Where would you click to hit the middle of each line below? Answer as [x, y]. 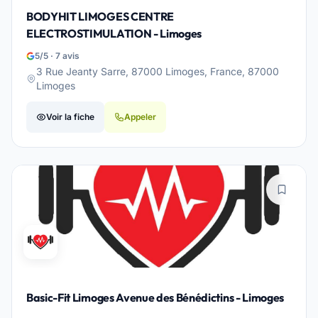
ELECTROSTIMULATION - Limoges [114, 33]
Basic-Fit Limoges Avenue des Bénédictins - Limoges [155, 297]
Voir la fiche [70, 117]
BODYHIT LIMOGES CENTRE [100, 16]
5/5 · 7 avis [57, 56]
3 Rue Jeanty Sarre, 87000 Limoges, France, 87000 [158, 71]
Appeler [140, 117]
